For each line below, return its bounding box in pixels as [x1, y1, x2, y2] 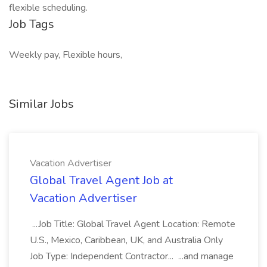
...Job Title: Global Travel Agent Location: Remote [30, 218, 235, 231]
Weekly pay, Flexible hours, [9, 48, 122, 61]
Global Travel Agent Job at [30, 172, 173, 188]
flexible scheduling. [9, 1, 88, 14]
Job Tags [9, 16, 54, 32]
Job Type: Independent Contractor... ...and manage [30, 250, 234, 263]
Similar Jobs [9, 96, 74, 112]
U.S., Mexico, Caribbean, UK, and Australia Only [30, 234, 223, 247]
